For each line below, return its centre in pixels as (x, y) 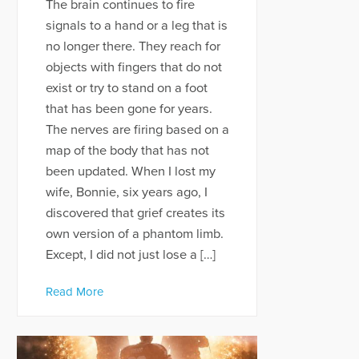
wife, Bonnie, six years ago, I (126, 193)
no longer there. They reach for (133, 47)
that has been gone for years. (129, 109)
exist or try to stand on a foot (126, 89)
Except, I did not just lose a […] (130, 255)
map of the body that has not (127, 151)
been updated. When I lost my (130, 172)
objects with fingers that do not (133, 68)
